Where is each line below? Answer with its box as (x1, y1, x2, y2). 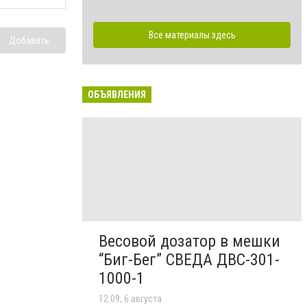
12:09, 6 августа (99, 293, 162, 304)
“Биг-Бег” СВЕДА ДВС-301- (99, 249, 280, 269)
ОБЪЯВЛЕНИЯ (88, 88, 146, 100)
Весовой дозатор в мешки (99, 231, 280, 251)
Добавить (9, 35, 49, 47)
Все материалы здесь (148, 29, 236, 40)
